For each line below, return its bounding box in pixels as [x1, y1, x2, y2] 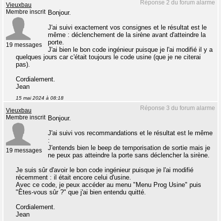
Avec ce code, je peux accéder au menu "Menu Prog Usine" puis [16, 181, 201, 188]
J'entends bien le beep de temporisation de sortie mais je [48, 144, 210, 151]
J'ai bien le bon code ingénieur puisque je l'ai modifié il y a [48, 46, 213, 53]
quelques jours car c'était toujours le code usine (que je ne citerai [16, 53, 201, 61]
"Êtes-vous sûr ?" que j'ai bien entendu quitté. [16, 188, 146, 196]
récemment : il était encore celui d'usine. [16, 174, 131, 181]
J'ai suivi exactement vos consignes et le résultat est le [48, 24, 207, 31]
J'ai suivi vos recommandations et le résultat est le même [48, 129, 213, 137]
